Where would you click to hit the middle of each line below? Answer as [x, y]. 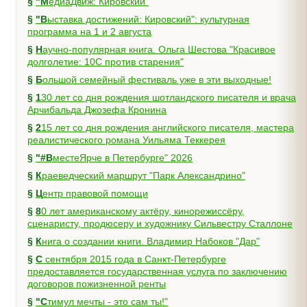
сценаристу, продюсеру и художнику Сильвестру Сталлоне [160, 223]
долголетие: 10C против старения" [106, 62]
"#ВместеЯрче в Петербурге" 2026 [123, 158]
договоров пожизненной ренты [97, 284]
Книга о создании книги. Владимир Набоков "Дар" [151, 241]
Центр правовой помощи [95, 193]
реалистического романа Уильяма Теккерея [126, 140]
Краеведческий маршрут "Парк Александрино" [144, 175]
